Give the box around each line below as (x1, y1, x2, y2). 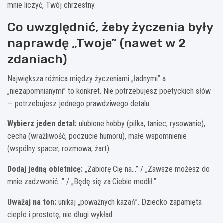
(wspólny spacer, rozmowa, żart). (7, 143, 111, 153)
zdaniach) (7, 51, 67, 66)
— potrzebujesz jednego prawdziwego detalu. (7, 98, 151, 108)
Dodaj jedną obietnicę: (7, 164, 83, 174)
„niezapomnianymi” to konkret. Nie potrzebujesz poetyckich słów (7, 86, 211, 96)
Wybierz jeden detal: (7, 118, 77, 128)
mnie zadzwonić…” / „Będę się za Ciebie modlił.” (7, 176, 156, 186)
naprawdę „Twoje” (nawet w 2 (7, 35, 186, 50)
